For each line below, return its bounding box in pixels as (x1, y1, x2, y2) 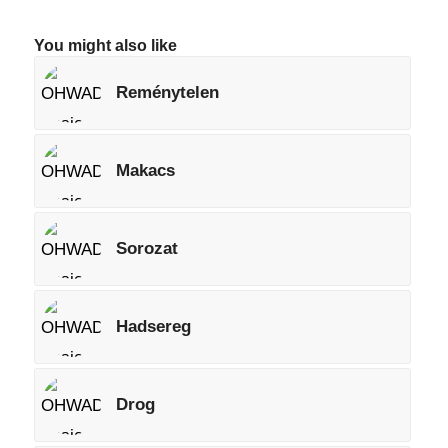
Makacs (115, 161, 175, 180)
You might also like (33, 37, 177, 54)
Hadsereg (115, 317, 191, 336)
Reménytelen (115, 83, 219, 102)
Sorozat (115, 239, 178, 258)
